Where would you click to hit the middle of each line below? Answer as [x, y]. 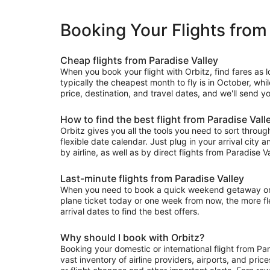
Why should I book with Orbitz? [132, 238]
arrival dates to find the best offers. [130, 212]
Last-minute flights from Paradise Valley [152, 179]
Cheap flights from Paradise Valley [139, 61]
